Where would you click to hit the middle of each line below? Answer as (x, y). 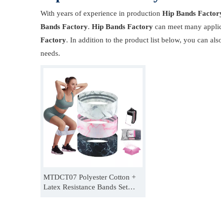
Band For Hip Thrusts (77, 207)
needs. (50, 53)
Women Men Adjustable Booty (91, 197)
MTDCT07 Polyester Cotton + (90, 177)
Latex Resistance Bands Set (86, 187)
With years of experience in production (101, 13)
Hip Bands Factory (122, 27)
